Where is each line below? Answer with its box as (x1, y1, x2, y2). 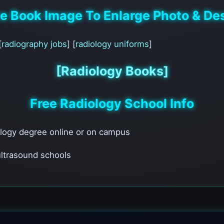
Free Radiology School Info (30, 95, 194, 111)
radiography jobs (1, 39, 67, 49)
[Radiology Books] (55, 63, 168, 78)
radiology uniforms (75, 39, 149, 49)
